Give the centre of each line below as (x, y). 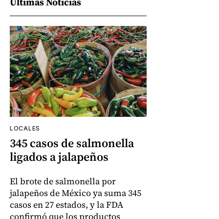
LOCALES (25, 129)
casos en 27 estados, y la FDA (66, 205)
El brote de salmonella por (63, 181)
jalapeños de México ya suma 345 (76, 193)
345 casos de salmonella (72, 143)
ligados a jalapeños (59, 157)
